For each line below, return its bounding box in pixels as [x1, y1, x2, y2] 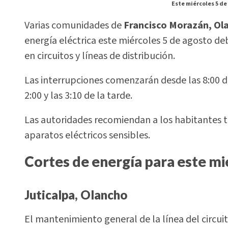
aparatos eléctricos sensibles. [24, 128, 150, 143]
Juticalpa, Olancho [24, 187, 127, 202]
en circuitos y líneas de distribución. [24, 48, 175, 63]
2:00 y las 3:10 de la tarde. [24, 88, 132, 103]
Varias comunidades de [24, 18, 122, 33]
